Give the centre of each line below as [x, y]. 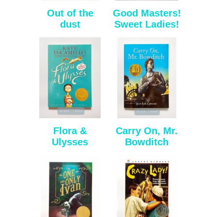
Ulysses [70, 142]
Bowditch [147, 142]
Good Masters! [147, 13]
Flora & [70, 131]
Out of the [70, 13]
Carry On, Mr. [147, 131]
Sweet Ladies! [147, 24]
